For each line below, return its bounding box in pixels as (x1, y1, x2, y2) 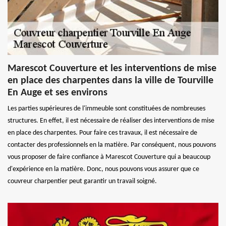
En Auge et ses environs (8, 87, 107, 98)
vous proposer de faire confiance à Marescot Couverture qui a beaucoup (8, 153, 210, 161)
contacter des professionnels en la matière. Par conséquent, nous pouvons (8, 141, 216, 149)
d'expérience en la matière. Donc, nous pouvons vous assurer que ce (8, 165, 199, 173)
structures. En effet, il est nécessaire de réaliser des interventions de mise (8, 117, 214, 125)
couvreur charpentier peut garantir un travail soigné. (8, 177, 157, 185)
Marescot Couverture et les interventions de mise (8, 63, 216, 74)
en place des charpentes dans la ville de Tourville (8, 75, 213, 86)
